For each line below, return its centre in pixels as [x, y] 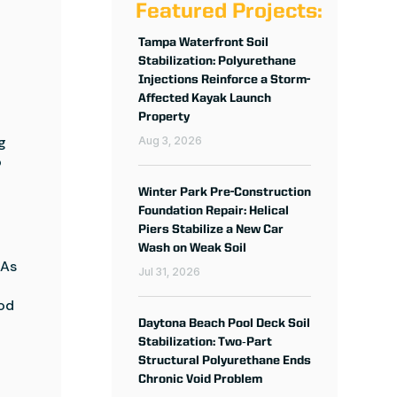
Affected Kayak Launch [204, 99]
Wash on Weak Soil [192, 249]
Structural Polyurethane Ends [224, 361]
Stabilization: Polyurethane [217, 62]
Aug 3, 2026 [170, 141]
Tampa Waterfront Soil [203, 43]
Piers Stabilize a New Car [210, 230]
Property [163, 117]
